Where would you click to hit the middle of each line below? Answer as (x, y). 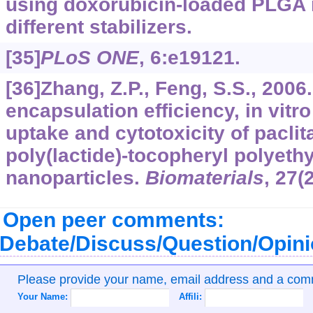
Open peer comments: (113, 220)
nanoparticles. (75, 178)
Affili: (191, 296)
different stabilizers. (99, 27)
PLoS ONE (89, 58)
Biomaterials (204, 178)
